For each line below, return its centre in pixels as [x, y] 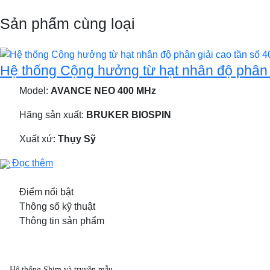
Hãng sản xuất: [53, 115]
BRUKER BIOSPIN [129, 115]
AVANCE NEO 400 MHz [103, 91]
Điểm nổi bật [46, 192]
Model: [35, 91]
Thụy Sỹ [77, 139]
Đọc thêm [31, 163]
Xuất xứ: [39, 139]
